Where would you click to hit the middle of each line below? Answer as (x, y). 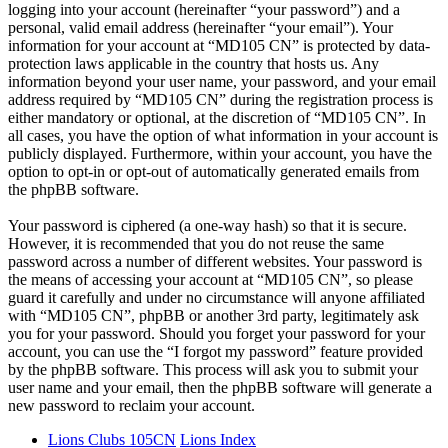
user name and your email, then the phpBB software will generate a (220, 387)
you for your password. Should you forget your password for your (216, 333)
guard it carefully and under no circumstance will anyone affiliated (216, 297)
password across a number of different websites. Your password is (215, 261)
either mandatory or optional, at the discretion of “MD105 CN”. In (217, 117)
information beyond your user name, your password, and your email (222, 81)
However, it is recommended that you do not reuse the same (196, 243)
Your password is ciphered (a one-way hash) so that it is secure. (207, 225)
